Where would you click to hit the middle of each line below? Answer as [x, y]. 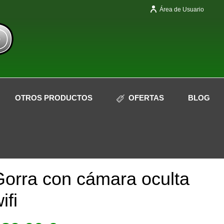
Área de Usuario [182, 9]
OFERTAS [146, 98]
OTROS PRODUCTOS [53, 98]
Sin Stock [21, 146]
